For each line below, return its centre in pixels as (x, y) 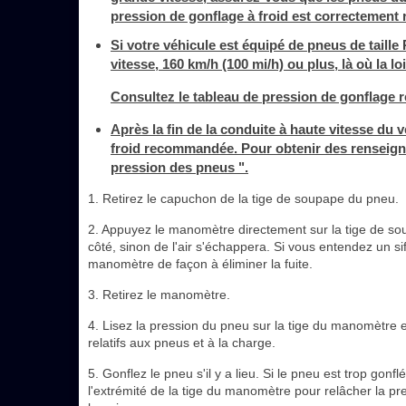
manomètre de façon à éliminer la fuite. (200, 264)
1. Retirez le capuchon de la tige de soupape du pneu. (243, 198)
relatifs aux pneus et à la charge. (182, 343)
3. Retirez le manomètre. (159, 295)
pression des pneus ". (179, 167)
